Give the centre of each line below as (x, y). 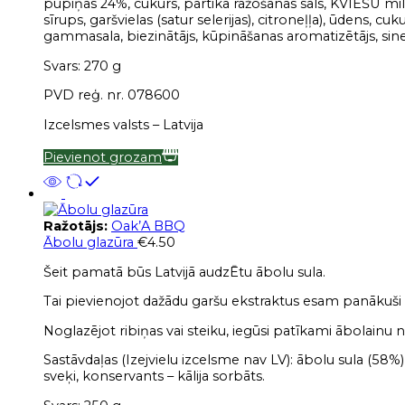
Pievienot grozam (103, 158)
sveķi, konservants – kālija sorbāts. (154, 377)
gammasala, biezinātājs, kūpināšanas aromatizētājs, (211, 37)
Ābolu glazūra (90, 243)
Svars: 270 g (82, 66)
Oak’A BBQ (148, 226)
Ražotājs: (77, 226)
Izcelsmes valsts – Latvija (123, 124)
